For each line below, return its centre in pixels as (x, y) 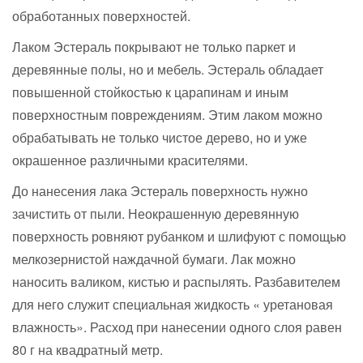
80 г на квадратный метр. (88, 350)
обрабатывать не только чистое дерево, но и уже (160, 137)
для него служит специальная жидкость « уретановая (173, 304)
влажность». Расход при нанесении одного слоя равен (177, 327)
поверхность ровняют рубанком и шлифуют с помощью (179, 236)
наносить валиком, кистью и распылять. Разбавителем (176, 282)
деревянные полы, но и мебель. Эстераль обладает (168, 69)
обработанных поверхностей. (101, 16)
